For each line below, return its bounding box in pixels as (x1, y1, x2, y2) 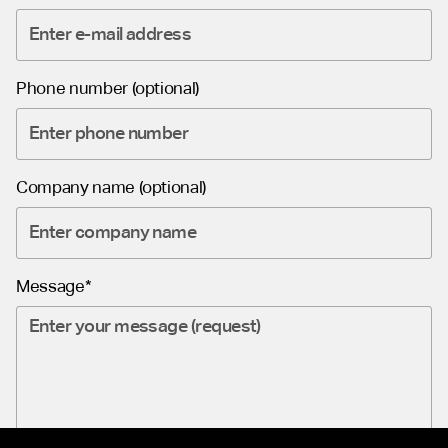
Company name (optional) (16, 180, 207, 197)
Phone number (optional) (16, 81, 200, 98)
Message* (16, 279, 92, 296)
